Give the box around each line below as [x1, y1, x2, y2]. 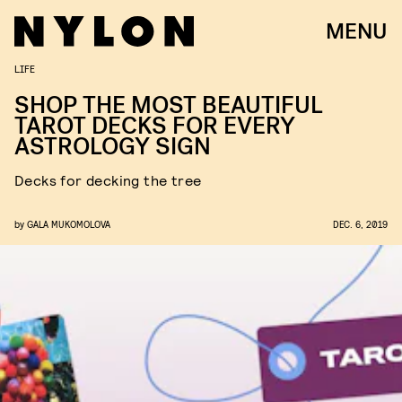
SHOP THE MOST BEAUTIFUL [14, 90, 323, 121]
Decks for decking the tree [14, 171, 202, 188]
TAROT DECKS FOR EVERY [14, 110, 295, 142]
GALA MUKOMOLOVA [27, 218, 110, 230]
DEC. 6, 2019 [333, 218, 388, 230]
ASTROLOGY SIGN [14, 131, 211, 162]
